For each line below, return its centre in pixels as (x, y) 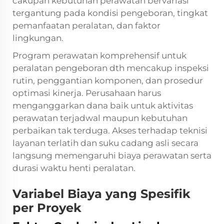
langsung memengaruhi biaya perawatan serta (112, 155)
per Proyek (47, 207)
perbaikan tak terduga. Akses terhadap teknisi (110, 130)
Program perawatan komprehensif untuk (99, 55)
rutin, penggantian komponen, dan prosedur (108, 80)
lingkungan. (38, 38)
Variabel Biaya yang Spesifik (101, 193)
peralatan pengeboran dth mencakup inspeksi (111, 68)
